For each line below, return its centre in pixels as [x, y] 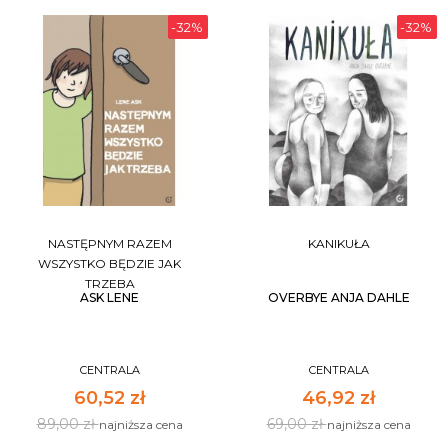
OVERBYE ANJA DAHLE [338, 297]
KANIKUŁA [338, 243]
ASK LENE [109, 297]
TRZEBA [109, 283]
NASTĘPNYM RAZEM [109, 243]
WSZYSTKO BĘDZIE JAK [109, 263]
